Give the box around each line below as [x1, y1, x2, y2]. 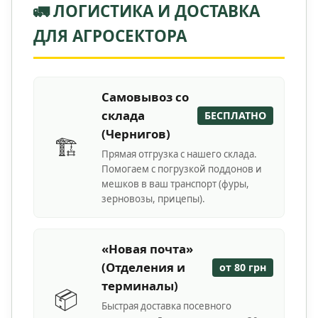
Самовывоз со [102, 89, 189, 106]
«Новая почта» [102, 241, 193, 258]
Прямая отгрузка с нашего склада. [102, 148, 257, 161]
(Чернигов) [102, 126, 170, 143]
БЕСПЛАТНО [204, 109, 266, 123]
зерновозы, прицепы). [102, 192, 205, 206]
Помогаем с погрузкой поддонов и [102, 163, 262, 176]
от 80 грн [219, 261, 266, 275]
